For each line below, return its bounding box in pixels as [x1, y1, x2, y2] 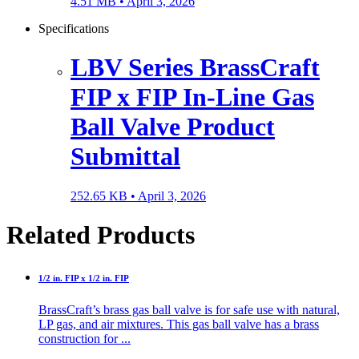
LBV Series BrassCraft [71, 53, 320, 83]
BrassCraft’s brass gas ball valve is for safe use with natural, [38, 303, 340, 317]
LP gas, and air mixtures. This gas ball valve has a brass [38, 317, 319, 332]
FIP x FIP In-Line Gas [71, 83, 314, 112]
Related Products [6, 220, 195, 250]
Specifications [38, 22, 109, 36]
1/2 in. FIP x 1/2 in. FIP [38, 273, 129, 284]
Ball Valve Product [71, 112, 275, 142]
